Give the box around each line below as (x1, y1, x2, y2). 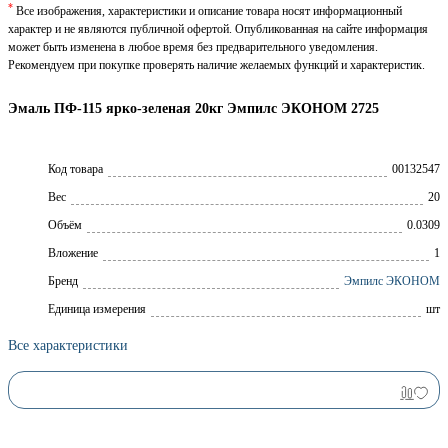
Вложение (48, 246, 98, 261)
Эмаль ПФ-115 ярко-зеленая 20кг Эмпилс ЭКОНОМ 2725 (8, 100, 379, 116)
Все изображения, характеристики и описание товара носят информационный (13, 3, 402, 18)
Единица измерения (48, 302, 146, 317)
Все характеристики (8, 337, 128, 354)
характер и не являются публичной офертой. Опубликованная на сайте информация (8, 21, 428, 36)
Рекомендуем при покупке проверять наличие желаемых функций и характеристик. (8, 57, 425, 72)
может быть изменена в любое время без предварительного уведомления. (8, 39, 378, 54)
